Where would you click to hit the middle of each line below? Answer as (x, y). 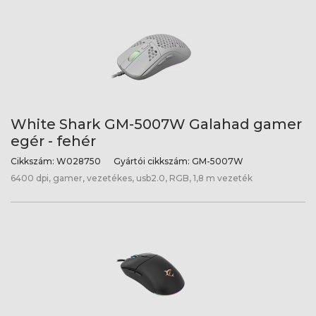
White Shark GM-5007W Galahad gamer (156, 124)
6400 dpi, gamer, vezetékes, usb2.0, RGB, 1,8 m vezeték (132, 178)
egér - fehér (53, 141)
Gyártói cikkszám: (152, 161)
